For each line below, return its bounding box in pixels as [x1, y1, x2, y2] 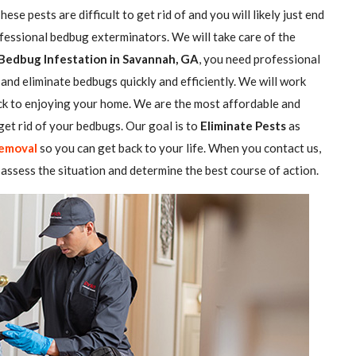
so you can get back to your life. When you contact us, [37, 141, 321, 155]
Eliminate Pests [200, 118, 286, 133]
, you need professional [199, 52, 320, 66]
